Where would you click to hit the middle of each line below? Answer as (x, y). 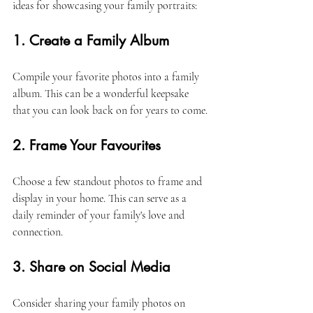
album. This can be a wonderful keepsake (102, 94)
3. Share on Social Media (92, 267)
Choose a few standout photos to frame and (109, 182)
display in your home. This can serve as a (101, 198)
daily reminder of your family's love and (100, 215)
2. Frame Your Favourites (87, 145)
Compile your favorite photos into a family (107, 77)
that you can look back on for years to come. (111, 110)
